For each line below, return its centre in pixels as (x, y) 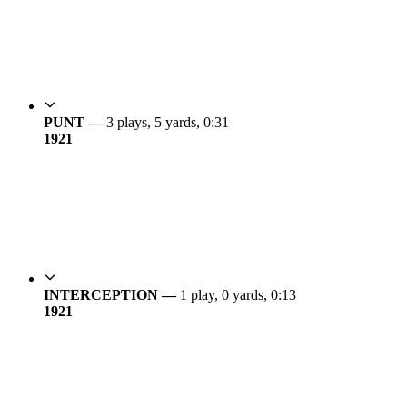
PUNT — (75, 122)
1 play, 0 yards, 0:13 (238, 294)
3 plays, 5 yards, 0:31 (168, 122)
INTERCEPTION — (112, 294)
